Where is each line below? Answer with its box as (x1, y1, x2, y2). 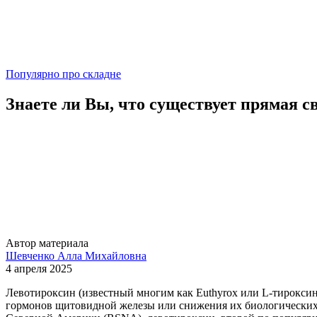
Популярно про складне (6, 68, 121, 80)
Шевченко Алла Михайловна (6, 249, 146, 262)
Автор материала (6, 236, 88, 249)
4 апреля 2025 (6, 262, 72, 275)
